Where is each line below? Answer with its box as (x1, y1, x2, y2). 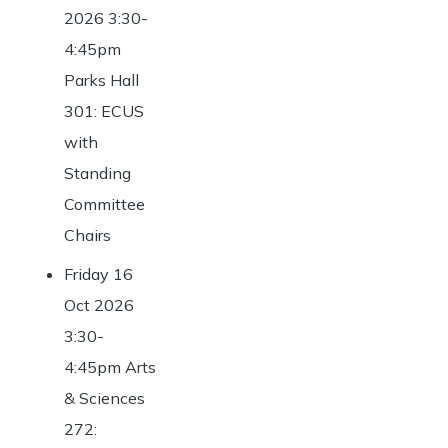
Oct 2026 (64, 295, 134, 315)
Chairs (64, 225, 111, 245)
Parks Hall (64, 70, 139, 90)
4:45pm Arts (64, 357, 156, 377)
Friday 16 (64, 264, 133, 284)
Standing (64, 163, 131, 183)
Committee (64, 194, 145, 214)
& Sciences (64, 388, 145, 408)
